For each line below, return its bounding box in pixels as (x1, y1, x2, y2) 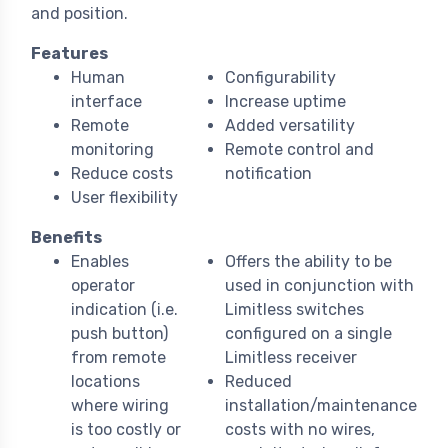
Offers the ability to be (225, 252, 392, 272)
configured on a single (225, 324, 392, 344)
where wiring (71, 396, 169, 416)
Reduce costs (71, 164, 173, 184)
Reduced (225, 372, 292, 392)
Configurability (225, 68, 336, 88)
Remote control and (225, 140, 374, 160)
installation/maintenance (225, 396, 417, 416)
